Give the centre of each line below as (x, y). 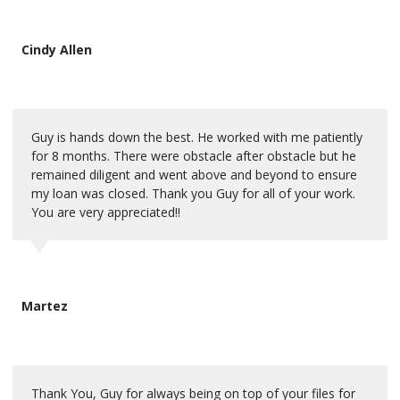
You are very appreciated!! (106, 212)
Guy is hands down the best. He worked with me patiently (197, 137)
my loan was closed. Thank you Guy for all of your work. (193, 193)
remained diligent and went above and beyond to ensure (194, 174)
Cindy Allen (57, 49)
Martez (45, 305)
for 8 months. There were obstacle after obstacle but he (194, 155)
